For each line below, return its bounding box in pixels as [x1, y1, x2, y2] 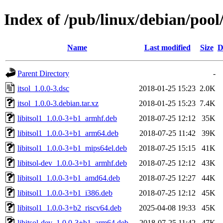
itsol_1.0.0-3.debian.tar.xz [17, 99, 99, 108]
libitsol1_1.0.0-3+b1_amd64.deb [17, 173, 120, 182]
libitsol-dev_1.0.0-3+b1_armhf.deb [17, 158, 127, 167]
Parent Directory [17, 69, 69, 78]
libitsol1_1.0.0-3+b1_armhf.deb [17, 113, 117, 122]
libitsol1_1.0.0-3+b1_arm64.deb [17, 128, 118, 137]
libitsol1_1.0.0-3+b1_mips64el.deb [17, 143, 127, 152]
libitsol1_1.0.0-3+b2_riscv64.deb [17, 203, 121, 212]
